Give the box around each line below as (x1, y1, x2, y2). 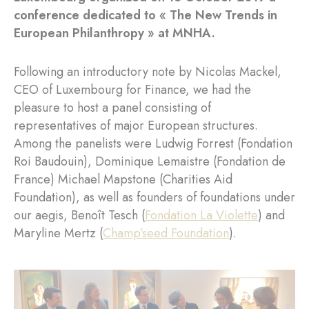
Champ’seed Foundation (103, 224, 229, 242)
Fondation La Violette (145, 206, 258, 224)
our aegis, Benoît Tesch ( (14, 206, 145, 224)
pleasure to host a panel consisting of (14, 99, 211, 117)
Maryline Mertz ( (14, 224, 103, 242)
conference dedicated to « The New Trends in (14, 6, 277, 24)
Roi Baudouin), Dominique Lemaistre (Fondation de (14, 152, 286, 170)
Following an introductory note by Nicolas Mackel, (14, 63, 281, 81)
